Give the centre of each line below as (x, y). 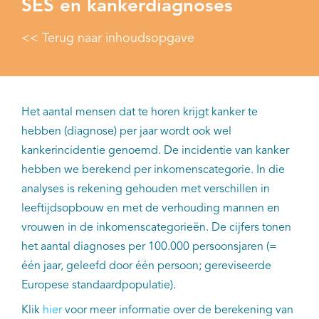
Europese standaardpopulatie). (99, 285)
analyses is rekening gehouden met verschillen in (146, 189)
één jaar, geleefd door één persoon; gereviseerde (146, 266)
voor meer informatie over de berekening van (179, 310)
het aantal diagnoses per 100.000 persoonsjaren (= (149, 247)
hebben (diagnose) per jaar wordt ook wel (126, 131)
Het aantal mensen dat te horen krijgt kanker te (140, 112)
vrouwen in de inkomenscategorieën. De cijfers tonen (156, 228)
